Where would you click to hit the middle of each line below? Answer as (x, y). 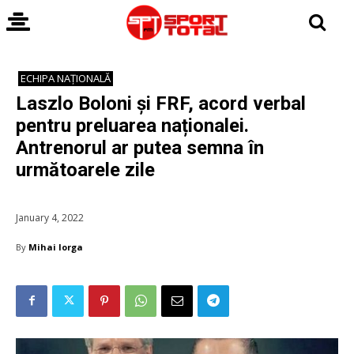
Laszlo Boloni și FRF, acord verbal (161, 104)
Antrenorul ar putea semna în (140, 148)
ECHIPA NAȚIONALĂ (66, 78)
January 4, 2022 (50, 217)
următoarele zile (85, 170)
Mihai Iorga (56, 247)
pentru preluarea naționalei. (132, 126)
